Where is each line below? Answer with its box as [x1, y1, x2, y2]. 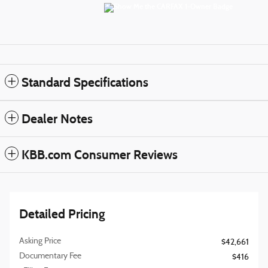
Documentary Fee [19, 251, 81, 261]
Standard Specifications [22, 74, 148, 90]
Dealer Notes [22, 111, 93, 127]
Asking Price [19, 236, 61, 246]
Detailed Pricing [19, 206, 105, 222]
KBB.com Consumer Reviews [22, 147, 178, 163]
